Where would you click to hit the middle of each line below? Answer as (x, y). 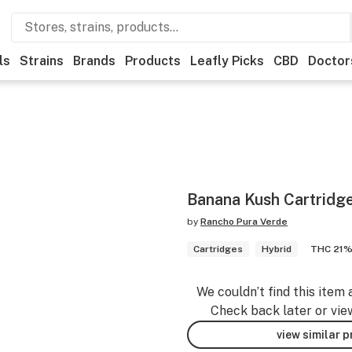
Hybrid (277, 249)
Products (153, 61)
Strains (42, 61)
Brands (94, 61)
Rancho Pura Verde (244, 222)
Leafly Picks (227, 61)
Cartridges (218, 249)
